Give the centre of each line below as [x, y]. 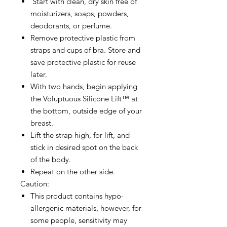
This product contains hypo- [77, 196]
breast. [43, 123]
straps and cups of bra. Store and [85, 50]
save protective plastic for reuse [83, 62]
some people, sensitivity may [79, 220]
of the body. [52, 160]
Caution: [35, 184]
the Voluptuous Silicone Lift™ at [84, 99]
